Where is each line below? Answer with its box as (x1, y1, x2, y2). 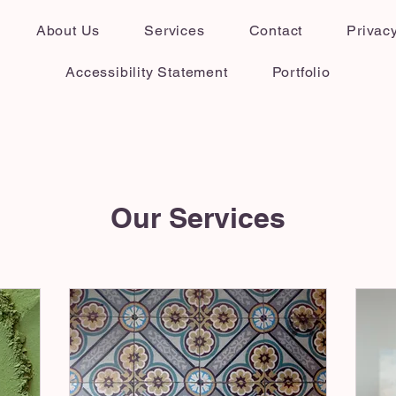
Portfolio (271, 64, 331, 80)
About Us (35, 22, 101, 39)
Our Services (110, 201, 286, 234)
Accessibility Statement (65, 64, 228, 80)
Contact (248, 22, 303, 39)
